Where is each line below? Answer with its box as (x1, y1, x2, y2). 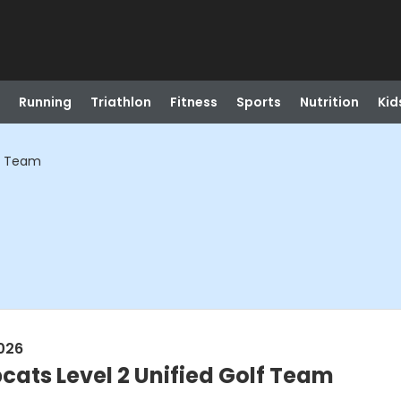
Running (18, 93, 72, 111)
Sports (235, 93, 281, 111)
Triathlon (90, 93, 151, 111)
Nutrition (299, 93, 359, 111)
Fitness (169, 93, 218, 111)
